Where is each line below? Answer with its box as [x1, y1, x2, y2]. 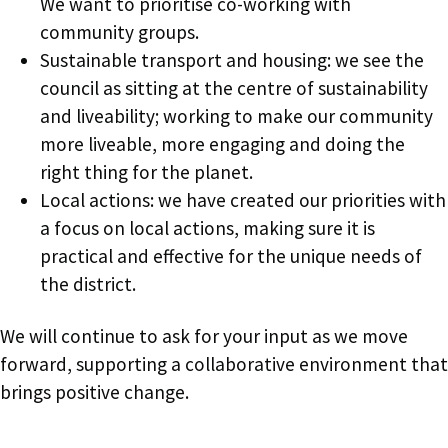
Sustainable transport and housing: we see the [40, 47, 424, 72]
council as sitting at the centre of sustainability [40, 75, 428, 100]
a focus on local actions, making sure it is [40, 215, 375, 240]
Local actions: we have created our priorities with [40, 187, 446, 212]
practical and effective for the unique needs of [40, 243, 422, 268]
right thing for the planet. [40, 159, 253, 184]
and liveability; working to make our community [40, 103, 433, 128]
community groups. [40, 19, 199, 44]
